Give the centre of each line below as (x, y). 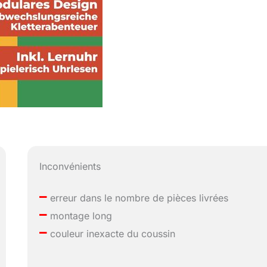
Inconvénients (70, 167)
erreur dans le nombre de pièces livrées (138, 198)
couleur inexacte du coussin (111, 234)
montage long (80, 216)
